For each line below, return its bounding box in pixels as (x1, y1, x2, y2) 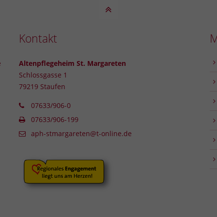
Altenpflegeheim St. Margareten (18, 58, 126, 68)
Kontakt (18, 31, 57, 46)
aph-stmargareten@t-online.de (31, 128, 132, 138)
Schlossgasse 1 (18, 70, 67, 79)
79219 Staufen (18, 81, 65, 91)
